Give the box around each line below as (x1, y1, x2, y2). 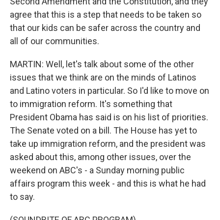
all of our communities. (10, 36, 99, 46)
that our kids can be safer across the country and (10, 23, 200, 33)
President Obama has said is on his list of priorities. (10, 112, 208, 122)
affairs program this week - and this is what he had (10, 178, 206, 189)
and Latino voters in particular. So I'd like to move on (10, 85, 209, 96)
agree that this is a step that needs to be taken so (10, 9, 201, 20)
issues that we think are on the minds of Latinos (10, 72, 196, 82)
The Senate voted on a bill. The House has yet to (10, 125, 197, 136)
